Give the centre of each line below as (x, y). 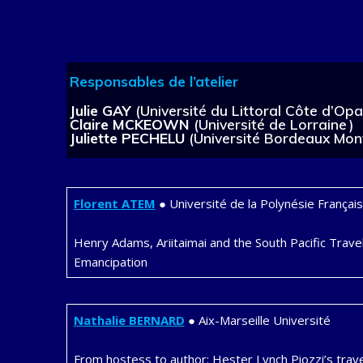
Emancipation (110, 262)
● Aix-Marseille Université (257, 320)
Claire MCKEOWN (132, 124)
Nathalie (99, 320)
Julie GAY (103, 111)
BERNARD (156, 320)
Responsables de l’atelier (156, 81)
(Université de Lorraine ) (274, 124)
